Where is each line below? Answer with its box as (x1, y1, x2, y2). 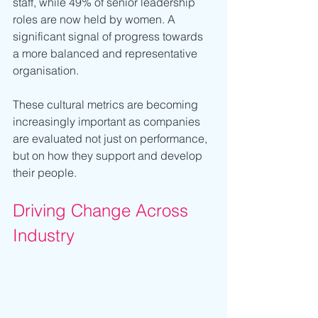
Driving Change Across (13, 199, 193, 221)
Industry (13, 224, 75, 246)
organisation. (13, 62, 79, 77)
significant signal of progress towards (13, 28, 206, 43)
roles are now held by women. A (13, 11, 178, 26)
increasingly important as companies (13, 114, 203, 128)
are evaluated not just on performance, (13, 131, 210, 146)
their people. (13, 165, 77, 180)
